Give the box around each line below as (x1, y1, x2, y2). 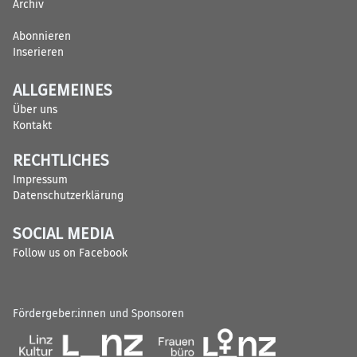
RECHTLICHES (13, 150, 109, 171)
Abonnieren (13, 29, 71, 43)
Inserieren (13, 45, 64, 59)
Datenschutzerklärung (13, 188, 124, 202)
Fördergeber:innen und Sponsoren (13, 306, 184, 320)
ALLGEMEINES (13, 80, 112, 100)
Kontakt (13, 118, 52, 132)
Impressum (13, 172, 68, 186)
